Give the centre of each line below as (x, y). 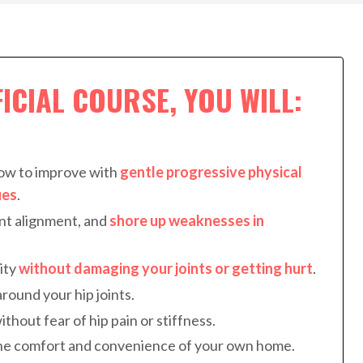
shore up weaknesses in (187, 220)
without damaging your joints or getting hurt (166, 269)
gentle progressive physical (211, 172)
